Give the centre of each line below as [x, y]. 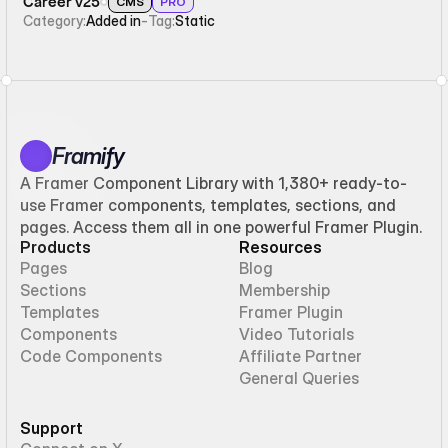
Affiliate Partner [300, 356]
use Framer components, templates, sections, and [208, 205]
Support [51, 428]
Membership [284, 290]
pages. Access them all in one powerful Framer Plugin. [221, 227]
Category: [55, 20]
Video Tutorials [296, 334]
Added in [114, 20]
